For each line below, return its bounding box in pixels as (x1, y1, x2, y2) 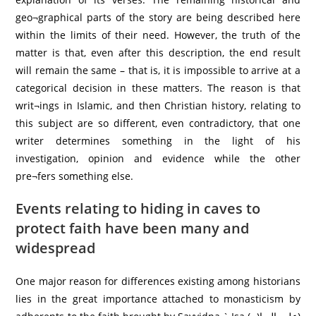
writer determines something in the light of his (16, 133, 300, 147)
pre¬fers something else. (16, 169, 134, 183)
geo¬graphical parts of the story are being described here (16, 10, 300, 24)
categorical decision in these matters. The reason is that (16, 80, 300, 95)
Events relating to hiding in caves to (16, 198, 261, 218)
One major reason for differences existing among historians (16, 274, 300, 288)
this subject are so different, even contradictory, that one (16, 116, 300, 130)
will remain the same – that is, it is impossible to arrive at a (16, 63, 300, 77)
